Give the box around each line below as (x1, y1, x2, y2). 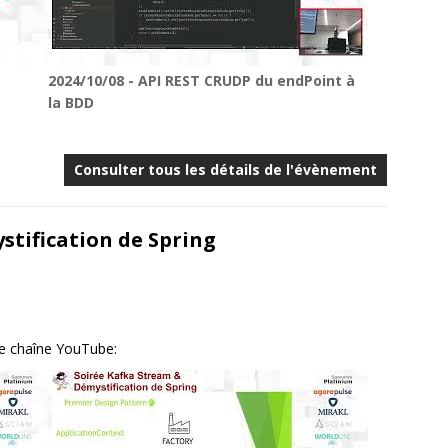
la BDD (48, 93, 95, 112)
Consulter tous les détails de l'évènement (74, 160, 378, 179)
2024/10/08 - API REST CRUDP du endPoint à (48, 71, 356, 90)
